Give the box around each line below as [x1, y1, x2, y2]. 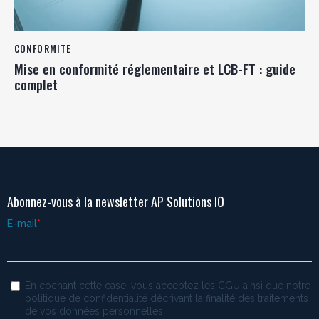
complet [14, 74, 58, 95]
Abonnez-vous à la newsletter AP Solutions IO [7, 192, 224, 211]
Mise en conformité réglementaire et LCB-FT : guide [14, 58, 296, 79]
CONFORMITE [14, 41, 71, 56]
